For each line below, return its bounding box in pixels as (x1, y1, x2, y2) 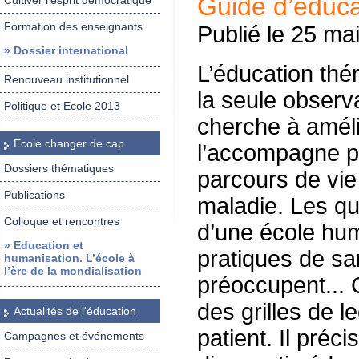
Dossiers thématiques (4, 162, 114, 175)
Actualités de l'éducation (14, 305, 136, 317)
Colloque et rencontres (4, 215, 119, 228)
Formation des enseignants (4, 20, 143, 33)
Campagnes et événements (4, 329, 144, 342)
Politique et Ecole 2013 (4, 99, 120, 112)
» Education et (4, 239, 83, 252)
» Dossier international (4, 44, 128, 57)
